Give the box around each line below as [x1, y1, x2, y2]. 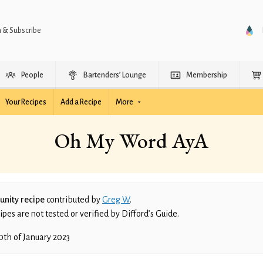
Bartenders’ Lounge [83, 71, 146, 79]
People [21, 71, 43, 79]
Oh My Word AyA [55, 127, 208, 154]
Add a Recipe [60, 98, 102, 106]
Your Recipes [5, 98, 46, 106]
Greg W [102, 195, 130, 204]
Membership [186, 71, 227, 79]
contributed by [45, 195, 102, 204]
